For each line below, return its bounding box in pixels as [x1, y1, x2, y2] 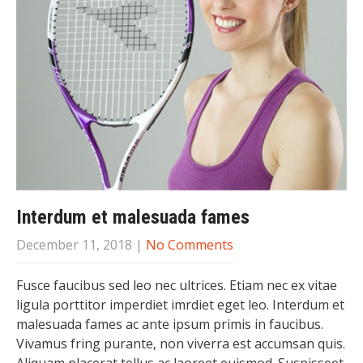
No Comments [146, 235, 233, 254]
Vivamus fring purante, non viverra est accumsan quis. [16, 334, 345, 352]
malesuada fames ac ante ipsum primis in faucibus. [16, 314, 323, 333]
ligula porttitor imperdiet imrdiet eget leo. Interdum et [16, 295, 344, 314]
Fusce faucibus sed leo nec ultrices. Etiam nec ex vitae [16, 275, 337, 294]
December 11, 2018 [16, 235, 132, 254]
